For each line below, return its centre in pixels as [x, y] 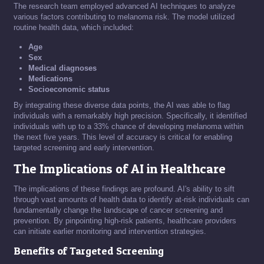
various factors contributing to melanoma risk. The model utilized [124, 17]
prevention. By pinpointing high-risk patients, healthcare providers [125, 221]
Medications [50, 79]
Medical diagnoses [62, 68]
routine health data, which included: [74, 28]
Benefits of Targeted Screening [89, 251]
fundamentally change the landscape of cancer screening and [118, 210]
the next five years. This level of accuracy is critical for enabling [123, 137]
